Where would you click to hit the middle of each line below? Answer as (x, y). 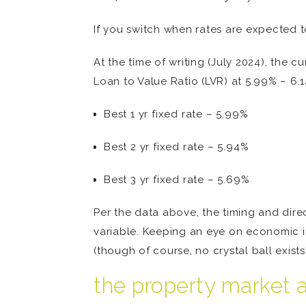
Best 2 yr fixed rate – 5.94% (177, 147)
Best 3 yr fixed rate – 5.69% (177, 180)
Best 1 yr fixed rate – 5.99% (176, 114)
